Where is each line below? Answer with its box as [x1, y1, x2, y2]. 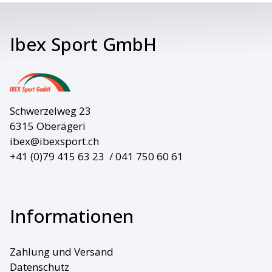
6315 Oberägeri [9, 118, 86, 133]
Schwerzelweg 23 [9, 103, 91, 118]
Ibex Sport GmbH [9, 31, 157, 56]
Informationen [9, 203, 134, 228]
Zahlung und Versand [9, 245, 114, 259]
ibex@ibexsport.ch [9, 134, 99, 148]
